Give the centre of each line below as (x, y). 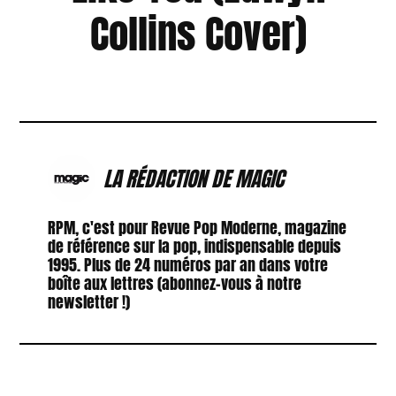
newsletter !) (88, 302)
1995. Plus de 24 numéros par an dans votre (187, 265)
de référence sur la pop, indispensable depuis (194, 247)
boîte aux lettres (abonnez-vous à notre (174, 284)
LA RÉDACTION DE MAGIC (193, 178)
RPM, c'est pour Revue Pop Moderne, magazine (197, 228)
